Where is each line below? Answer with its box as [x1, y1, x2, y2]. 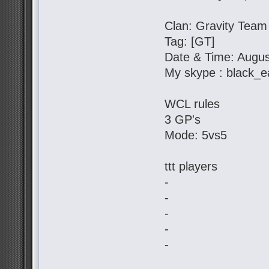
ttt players [165, 160, 218, 174]
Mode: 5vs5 [165, 128, 228, 142]
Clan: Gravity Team [165, 19, 268, 33]
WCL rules [165, 97, 220, 111]
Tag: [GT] [165, 35, 216, 49]
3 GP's [165, 113, 201, 127]
